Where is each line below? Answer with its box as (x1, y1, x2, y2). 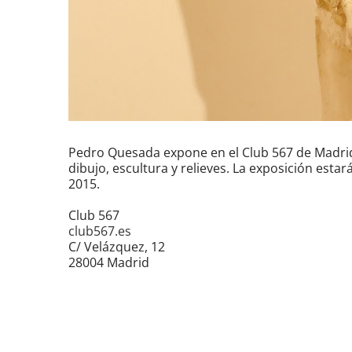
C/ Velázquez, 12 (68, 238, 165, 256)
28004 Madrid (68, 254, 149, 272)
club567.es (68, 222, 131, 240)
